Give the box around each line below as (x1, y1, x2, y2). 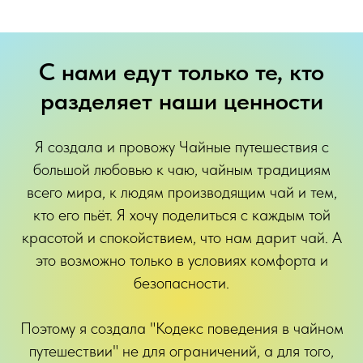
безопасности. (134, 273, 229, 293)
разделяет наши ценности (40, 86, 323, 115)
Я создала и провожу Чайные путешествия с (34, 137, 329, 156)
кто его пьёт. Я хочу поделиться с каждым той (32, 205, 331, 224)
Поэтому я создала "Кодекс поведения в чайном (19, 318, 344, 338)
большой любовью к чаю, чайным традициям (32, 160, 331, 179)
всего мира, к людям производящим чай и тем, (26, 182, 337, 202)
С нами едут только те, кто (39, 57, 324, 86)
